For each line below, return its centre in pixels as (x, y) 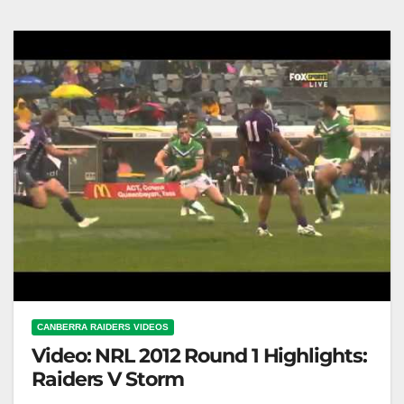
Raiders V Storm (108, 380)
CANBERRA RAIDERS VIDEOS (103, 327)
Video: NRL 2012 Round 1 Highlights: (199, 356)
